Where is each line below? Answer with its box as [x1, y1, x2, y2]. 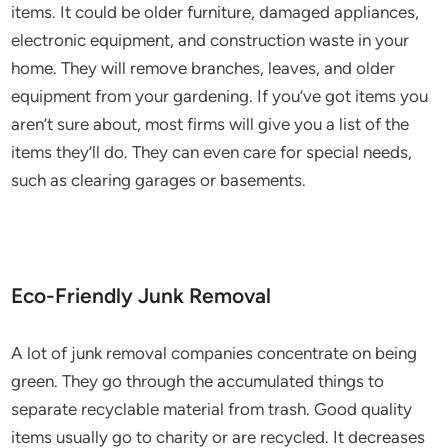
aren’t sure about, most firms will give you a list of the [11, 114, 410, 134]
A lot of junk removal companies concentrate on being [11, 343, 418, 363]
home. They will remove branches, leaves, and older [11, 58, 396, 78]
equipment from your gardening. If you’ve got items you [11, 86, 429, 106]
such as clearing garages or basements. [11, 170, 307, 190]
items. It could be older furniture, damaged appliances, [11, 2, 420, 22]
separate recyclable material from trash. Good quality [11, 399, 413, 419]
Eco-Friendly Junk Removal [11, 283, 272, 308]
